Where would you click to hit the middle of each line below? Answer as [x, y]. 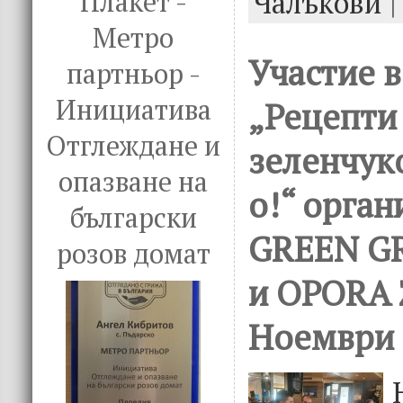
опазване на [133, 182]
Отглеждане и [133, 146]
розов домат [133, 254]
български [133, 218]
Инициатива [133, 110]
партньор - [133, 74]
